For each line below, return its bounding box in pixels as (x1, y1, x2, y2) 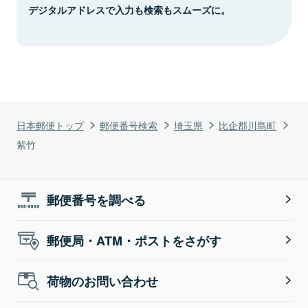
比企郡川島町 (219, 117, 277, 132)
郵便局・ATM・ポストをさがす (47, 231, 222, 250)
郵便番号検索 (100, 117, 158, 132)
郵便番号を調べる (47, 190, 146, 209)
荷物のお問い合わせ (47, 272, 159, 290)
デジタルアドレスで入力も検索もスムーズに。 (28, 2, 230, 16)
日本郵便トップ (16, 117, 84, 132)
